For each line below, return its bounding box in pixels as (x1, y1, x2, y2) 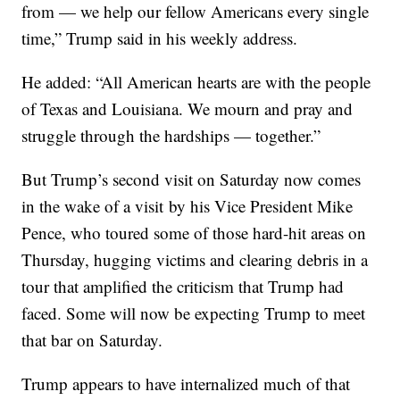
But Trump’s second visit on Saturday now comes (21, 168, 362, 191)
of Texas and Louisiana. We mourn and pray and (21, 97, 354, 121)
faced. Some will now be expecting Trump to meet (21, 302, 366, 325)
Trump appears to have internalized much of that (21, 372, 351, 396)
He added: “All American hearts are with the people (21, 71, 371, 94)
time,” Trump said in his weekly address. (21, 27, 298, 50)
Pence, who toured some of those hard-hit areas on (21, 221, 367, 245)
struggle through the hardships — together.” (21, 124, 321, 147)
